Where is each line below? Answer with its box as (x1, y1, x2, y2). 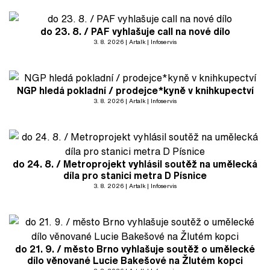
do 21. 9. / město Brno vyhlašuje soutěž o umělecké (15, 242, 255, 256)
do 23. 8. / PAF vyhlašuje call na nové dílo (40, 24, 230, 39)
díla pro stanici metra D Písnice (63, 168, 207, 183)
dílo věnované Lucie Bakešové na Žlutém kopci (27, 253, 243, 268)
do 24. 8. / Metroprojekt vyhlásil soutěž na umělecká (13, 157, 257, 171)
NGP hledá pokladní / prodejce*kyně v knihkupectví (16, 83, 254, 98)
